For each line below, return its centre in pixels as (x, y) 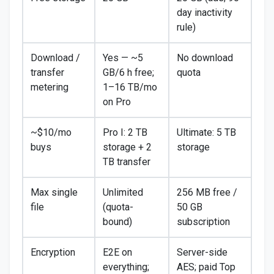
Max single (54, 192)
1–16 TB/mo (130, 87)
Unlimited (123, 192)
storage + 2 (127, 147)
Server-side (202, 252)
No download (205, 58)
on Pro (117, 102)
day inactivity (205, 13)
